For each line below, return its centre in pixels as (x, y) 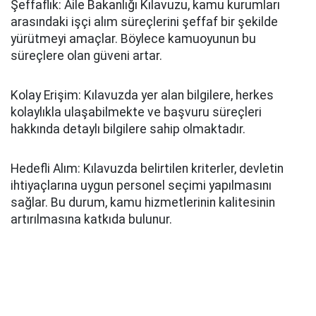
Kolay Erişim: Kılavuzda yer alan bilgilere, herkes (142, 95)
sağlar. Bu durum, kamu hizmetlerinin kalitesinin (143, 202)
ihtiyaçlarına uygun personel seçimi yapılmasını (141, 186)
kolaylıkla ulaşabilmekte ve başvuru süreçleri (136, 112)
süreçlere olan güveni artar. (86, 56)
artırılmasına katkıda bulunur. (91, 219)
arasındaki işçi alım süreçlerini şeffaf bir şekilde (144, 22)
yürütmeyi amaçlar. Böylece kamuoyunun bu (133, 39)
